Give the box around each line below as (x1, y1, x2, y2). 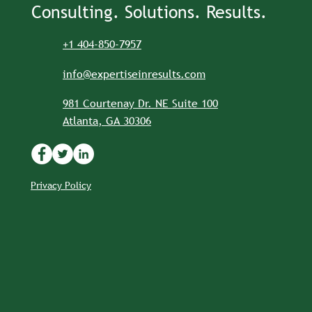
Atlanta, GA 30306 (63, 113, 151, 128)
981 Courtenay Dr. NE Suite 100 (63, 95, 218, 111)
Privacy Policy (31, 179, 91, 192)
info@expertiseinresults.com (63, 66, 205, 81)
